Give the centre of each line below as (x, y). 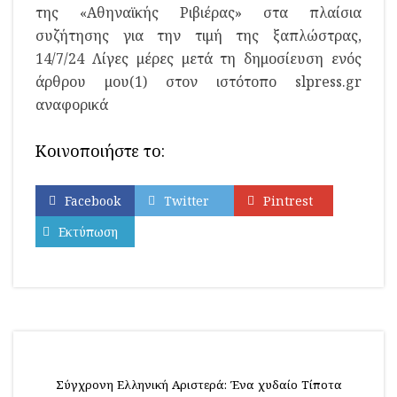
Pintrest (288, 201)
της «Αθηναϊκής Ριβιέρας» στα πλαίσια (198, 12)
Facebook (93, 201)
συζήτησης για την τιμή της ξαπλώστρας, (198, 35)
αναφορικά (72, 105)
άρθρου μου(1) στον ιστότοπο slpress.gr (198, 82)
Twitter (187, 201)
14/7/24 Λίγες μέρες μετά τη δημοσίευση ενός (198, 58)
